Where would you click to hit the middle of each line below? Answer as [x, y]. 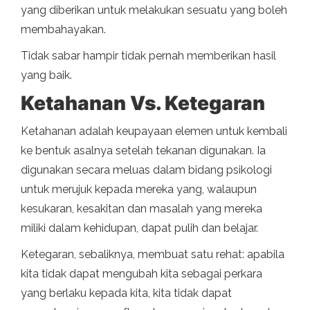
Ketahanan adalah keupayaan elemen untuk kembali [154, 131]
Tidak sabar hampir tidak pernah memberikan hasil [148, 56]
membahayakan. [63, 30]
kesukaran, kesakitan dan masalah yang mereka [142, 209]
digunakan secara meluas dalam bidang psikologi [146, 170]
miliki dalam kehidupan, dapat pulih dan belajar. [139, 228]
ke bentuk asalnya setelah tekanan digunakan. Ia [143, 151]
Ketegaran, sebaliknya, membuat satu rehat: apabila [153, 255]
